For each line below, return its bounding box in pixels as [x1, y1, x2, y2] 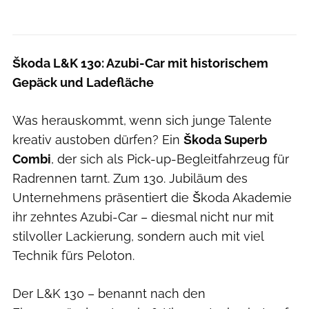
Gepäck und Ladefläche [12, 74, 154, 90]
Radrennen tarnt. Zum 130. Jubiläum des [12, 170, 248, 186]
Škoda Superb [183, 132, 267, 147]
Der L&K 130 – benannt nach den [12, 286, 206, 301]
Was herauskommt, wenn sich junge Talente [12, 112, 272, 128]
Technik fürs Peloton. [12, 248, 134, 263]
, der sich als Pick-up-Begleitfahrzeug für [51, 151, 289, 166]
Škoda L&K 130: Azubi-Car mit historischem [12, 55, 268, 70]
